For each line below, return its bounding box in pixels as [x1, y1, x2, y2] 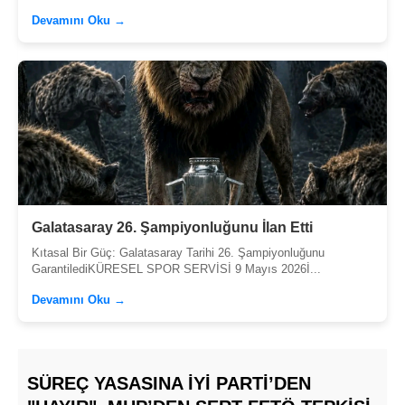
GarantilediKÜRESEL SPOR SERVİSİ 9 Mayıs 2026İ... [32, 262, 321, 277]
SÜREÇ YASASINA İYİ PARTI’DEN [27, 373, 311, 394]
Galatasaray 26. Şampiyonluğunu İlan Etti [32, 220, 313, 236]
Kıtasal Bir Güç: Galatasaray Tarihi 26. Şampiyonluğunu [32, 246, 325, 260]
